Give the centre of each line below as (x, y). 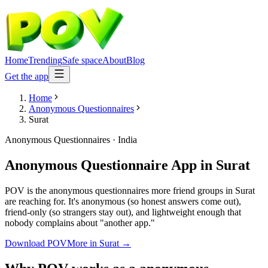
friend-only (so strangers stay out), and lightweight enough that (123, 212)
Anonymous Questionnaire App (101, 165)
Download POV (36, 243)
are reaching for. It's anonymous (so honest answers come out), (123, 201)
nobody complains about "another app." (80, 223)
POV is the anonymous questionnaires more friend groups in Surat (130, 190)
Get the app (27, 76)
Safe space (82, 60)
